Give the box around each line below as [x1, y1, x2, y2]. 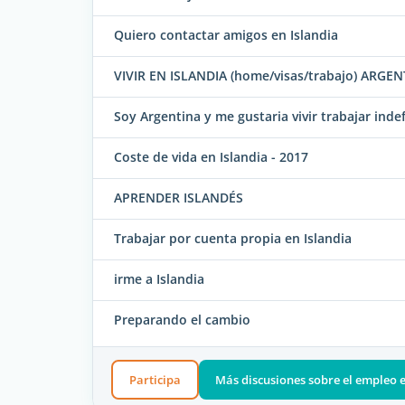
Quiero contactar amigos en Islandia [114, 26, 338, 44]
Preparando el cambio [114, 311, 250, 329]
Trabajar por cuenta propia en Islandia [114, 230, 352, 248]
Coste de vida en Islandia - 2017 [114, 148, 308, 166]
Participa [128, 371, 181, 388]
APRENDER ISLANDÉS [114, 189, 243, 207]
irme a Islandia [114, 270, 204, 288]
